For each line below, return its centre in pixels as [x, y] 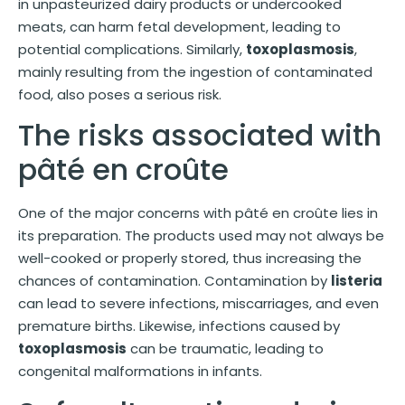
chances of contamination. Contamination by [174, 281]
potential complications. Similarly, [132, 49]
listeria [357, 281]
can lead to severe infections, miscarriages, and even [198, 304]
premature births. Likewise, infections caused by [179, 326]
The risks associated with [200, 136]
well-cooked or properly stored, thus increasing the [190, 259]
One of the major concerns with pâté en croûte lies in [198, 213]
